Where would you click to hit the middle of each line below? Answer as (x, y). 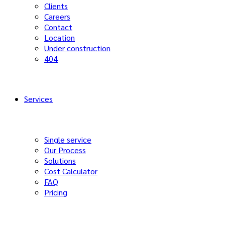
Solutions (60, 160)
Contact (58, 27)
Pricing (56, 192)
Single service (68, 139)
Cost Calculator (71, 171)
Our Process (65, 150)
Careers (57, 16)
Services (38, 99)
